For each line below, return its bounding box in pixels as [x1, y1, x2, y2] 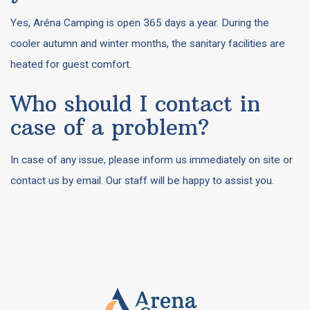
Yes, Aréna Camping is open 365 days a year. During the [10, 17, 269, 29]
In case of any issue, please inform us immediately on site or [10, 154, 293, 166]
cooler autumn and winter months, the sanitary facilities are [10, 37, 285, 50]
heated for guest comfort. [10, 58, 131, 71]
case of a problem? [10, 113, 209, 140]
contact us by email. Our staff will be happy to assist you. [10, 174, 274, 187]
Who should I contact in [10, 90, 260, 117]
